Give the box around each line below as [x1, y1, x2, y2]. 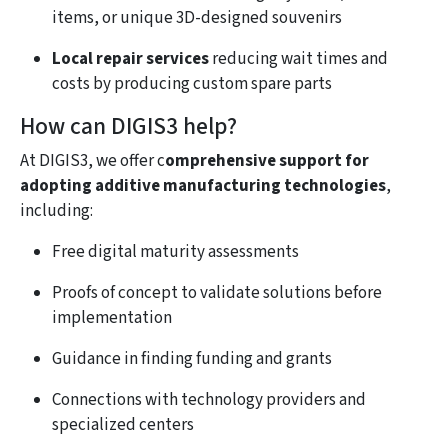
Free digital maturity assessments [52, 239, 299, 264]
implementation [52, 305, 172, 330]
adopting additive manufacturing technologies [20, 173, 386, 198]
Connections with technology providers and [52, 387, 366, 412]
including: [20, 198, 93, 223]
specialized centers [52, 412, 194, 437]
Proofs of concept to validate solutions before [52, 280, 382, 305]
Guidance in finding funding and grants [52, 346, 332, 371]
